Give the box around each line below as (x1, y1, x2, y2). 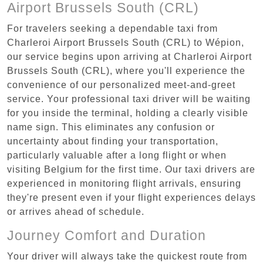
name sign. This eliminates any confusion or (7, 122, 215, 132)
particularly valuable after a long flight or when (7, 150, 227, 160)
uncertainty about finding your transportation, (7, 136, 218, 146)
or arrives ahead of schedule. (7, 206, 144, 217)
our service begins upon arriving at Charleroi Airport (7, 51, 252, 62)
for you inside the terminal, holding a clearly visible (7, 107, 248, 118)
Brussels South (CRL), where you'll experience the (7, 65, 245, 76)
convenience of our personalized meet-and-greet (7, 79, 235, 90)
